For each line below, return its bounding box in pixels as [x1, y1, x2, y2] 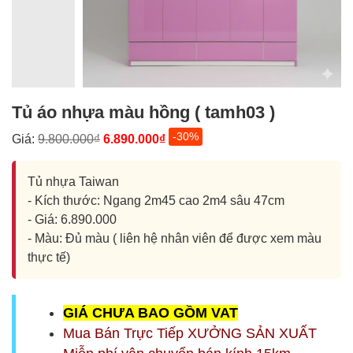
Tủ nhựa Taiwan [28, 175, 119, 188]
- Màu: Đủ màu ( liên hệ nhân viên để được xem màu [28, 232, 321, 245]
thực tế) [28, 251, 70, 264]
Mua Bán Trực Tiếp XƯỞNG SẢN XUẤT [63, 325, 317, 341]
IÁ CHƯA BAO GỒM [74, 305, 207, 321]
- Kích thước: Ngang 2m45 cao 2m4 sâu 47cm [28, 194, 284, 207]
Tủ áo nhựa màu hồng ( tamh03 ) [12, 102, 275, 122]
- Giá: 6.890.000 [28, 213, 117, 226]
